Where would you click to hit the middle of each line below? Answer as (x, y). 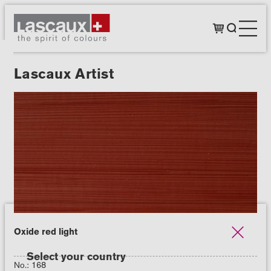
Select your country (76, 257)
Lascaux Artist (64, 73)
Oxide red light (45, 232)
